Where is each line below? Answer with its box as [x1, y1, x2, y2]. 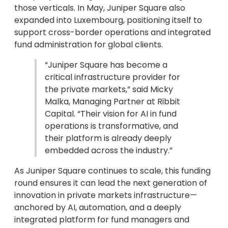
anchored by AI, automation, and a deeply [14, 202, 181, 214]
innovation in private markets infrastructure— [14, 189, 197, 202]
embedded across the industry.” [45, 145, 173, 157]
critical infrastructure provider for [45, 71, 180, 83]
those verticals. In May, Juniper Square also [14, 2, 185, 14]
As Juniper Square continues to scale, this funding [14, 165, 211, 177]
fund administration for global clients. [14, 39, 163, 51]
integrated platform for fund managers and [14, 214, 189, 226]
